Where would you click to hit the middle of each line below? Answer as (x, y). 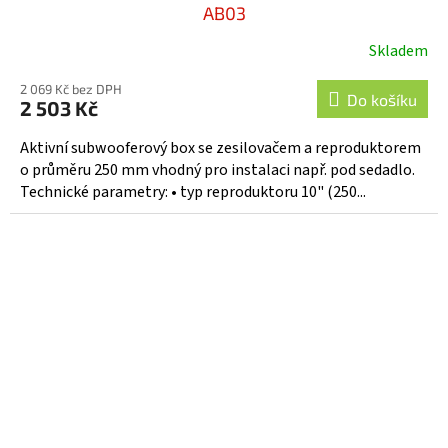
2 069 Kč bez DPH (71, 88)
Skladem (398, 50)
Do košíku (382, 99)
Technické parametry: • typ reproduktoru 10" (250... (193, 191)
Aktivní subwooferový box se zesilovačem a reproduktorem (220, 147)
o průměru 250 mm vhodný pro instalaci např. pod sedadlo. (220, 169)
